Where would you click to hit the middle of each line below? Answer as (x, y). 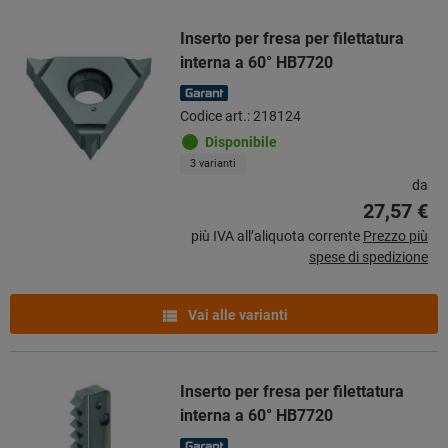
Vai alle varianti (236, 314)
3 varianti (213, 163)
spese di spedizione (368, 256)
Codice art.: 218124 (240, 115)
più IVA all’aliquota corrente (275, 235)
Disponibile (241, 141)
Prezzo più (395, 235)
